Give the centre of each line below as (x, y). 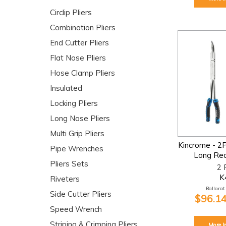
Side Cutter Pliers (81, 194)
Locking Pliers (74, 103)
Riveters (65, 179)
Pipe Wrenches (77, 149)
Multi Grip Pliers (77, 133)
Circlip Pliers (71, 12)
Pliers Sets (69, 164)
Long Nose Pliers (80, 118)
